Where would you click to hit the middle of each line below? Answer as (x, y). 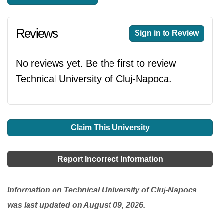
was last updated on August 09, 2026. (76, 205)
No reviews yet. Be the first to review (96, 63)
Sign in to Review (167, 33)
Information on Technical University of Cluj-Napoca (102, 190)
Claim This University (110, 127)
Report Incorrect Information (110, 159)
